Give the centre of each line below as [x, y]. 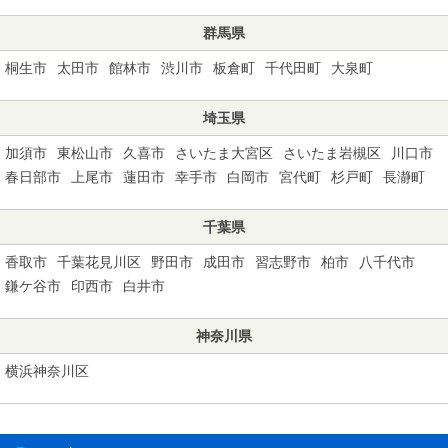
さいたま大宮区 [224, 152]
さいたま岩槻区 [332, 152]
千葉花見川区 [99, 261]
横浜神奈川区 [47, 370]
